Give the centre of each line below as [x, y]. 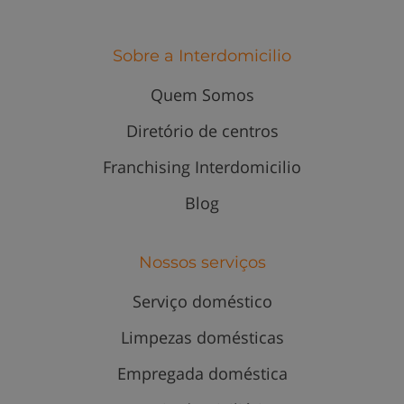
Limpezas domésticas [202, 338]
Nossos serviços [202, 263]
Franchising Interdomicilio [202, 167]
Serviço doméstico [202, 302]
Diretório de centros [202, 131]
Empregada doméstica [202, 374]
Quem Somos [202, 95]
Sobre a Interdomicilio [202, 56]
